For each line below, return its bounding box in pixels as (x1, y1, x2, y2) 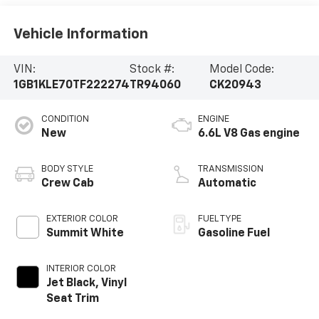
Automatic (198, 177, 256, 189)
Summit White (46, 227, 124, 239)
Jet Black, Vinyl (46, 277, 127, 289)
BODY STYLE (41, 164, 93, 174)
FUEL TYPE (198, 214, 241, 224)
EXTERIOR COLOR (46, 214, 118, 224)
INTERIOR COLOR (46, 263, 116, 273)
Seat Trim (46, 293, 99, 305)
